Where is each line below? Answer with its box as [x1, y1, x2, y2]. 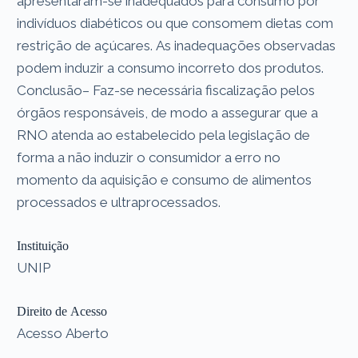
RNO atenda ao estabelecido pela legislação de [17, 126, 311, 143]
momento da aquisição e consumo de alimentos [17, 171, 312, 188]
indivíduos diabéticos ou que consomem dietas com [17, 14, 334, 31]
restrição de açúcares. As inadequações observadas [17, 37, 336, 54]
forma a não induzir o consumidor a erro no [17, 149, 281, 165]
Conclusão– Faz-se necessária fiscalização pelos [17, 82, 316, 98]
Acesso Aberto [17, 324, 109, 341]
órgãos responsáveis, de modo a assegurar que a [17, 104, 319, 121]
